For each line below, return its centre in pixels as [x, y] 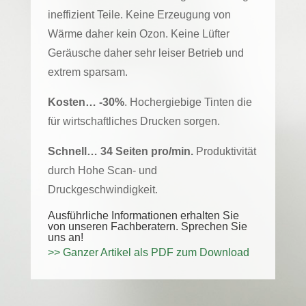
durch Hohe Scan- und [102, 170]
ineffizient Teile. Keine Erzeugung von [139, 14]
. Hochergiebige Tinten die [188, 102]
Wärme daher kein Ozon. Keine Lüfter [138, 33]
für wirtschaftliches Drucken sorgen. [134, 121]
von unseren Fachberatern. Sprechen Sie [147, 226]
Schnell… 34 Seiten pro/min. [120, 151]
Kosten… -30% [86, 102]
